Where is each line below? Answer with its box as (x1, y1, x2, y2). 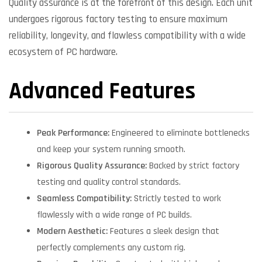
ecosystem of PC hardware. (9, 45, 118, 58)
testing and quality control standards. (37, 176, 181, 189)
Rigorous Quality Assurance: (37, 160, 147, 173)
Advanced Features (9, 76, 195, 106)
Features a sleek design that (108, 225, 219, 238)
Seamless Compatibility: (37, 192, 132, 205)
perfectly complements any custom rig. (37, 242, 185, 254)
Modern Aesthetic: (37, 225, 108, 238)
